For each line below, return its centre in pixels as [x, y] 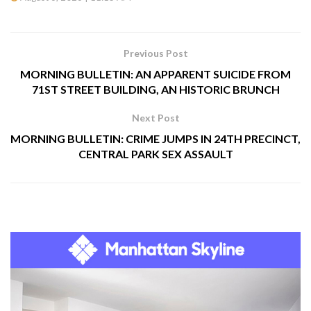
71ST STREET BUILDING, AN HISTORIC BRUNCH [155, 89]
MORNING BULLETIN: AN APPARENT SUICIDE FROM [155, 74]
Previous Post [155, 53]
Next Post [155, 117]
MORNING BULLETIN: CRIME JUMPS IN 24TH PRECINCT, [155, 138]
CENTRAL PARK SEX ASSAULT [155, 153]
